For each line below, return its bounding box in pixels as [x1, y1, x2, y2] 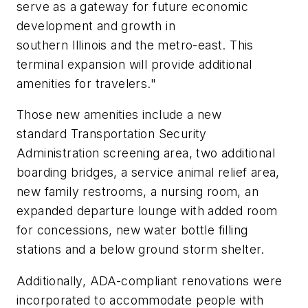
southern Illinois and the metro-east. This [16, 37, 254, 52]
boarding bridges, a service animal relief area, [16, 165, 280, 180]
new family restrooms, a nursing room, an [16, 184, 258, 199]
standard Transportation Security [16, 126, 207, 142]
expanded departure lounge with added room [16, 203, 278, 219]
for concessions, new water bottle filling [16, 223, 248, 238]
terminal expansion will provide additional [16, 56, 252, 71]
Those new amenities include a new [16, 107, 222, 122]
